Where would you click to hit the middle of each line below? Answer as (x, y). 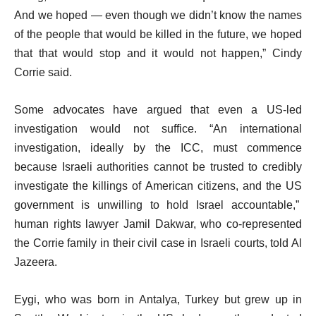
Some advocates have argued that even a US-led (158, 110)
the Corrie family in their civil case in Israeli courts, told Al (158, 243)
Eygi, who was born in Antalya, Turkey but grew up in (158, 299)
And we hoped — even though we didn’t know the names (158, 15)
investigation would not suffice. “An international (158, 129)
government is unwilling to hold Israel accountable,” (158, 205)
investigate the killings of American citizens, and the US (158, 186)
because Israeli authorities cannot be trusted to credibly (158, 167)
